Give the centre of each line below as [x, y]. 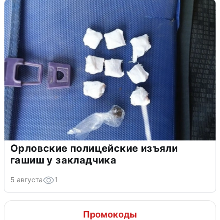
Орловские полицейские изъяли [94, 149]
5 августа [27, 180]
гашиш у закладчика [64, 160]
